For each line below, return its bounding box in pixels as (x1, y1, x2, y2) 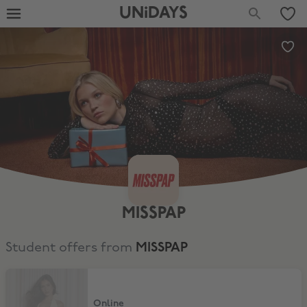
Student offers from (5, 241, 136, 255)
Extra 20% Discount (5, 269, 91, 280)
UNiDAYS (119, 5, 188, 22)
